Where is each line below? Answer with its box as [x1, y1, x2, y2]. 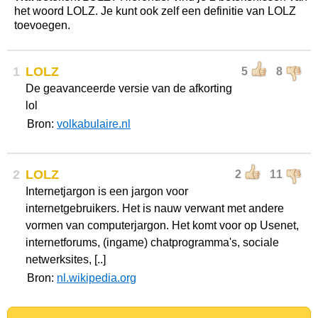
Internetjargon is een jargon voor [26, 185, 188, 197]
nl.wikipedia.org [57, 272, 136, 284]
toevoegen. [14, 19, 70, 31]
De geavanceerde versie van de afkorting [26, 82, 232, 94]
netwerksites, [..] [26, 253, 106, 265]
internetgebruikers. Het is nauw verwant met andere [26, 202, 284, 214]
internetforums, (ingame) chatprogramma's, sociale [26, 236, 279, 248]
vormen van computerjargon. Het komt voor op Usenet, [26, 219, 299, 231]
